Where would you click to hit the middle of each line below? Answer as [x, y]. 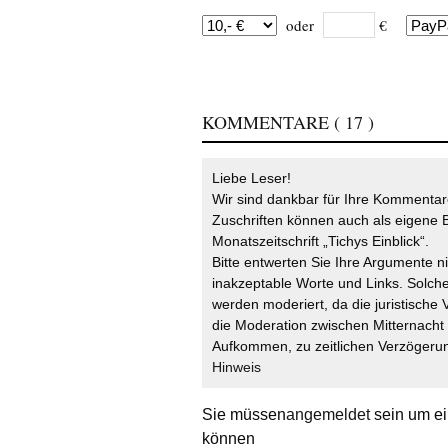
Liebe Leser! [251, 178]
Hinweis [236, 367]
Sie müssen [244, 415]
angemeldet [328, 415]
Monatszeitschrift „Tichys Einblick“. [320, 241]
